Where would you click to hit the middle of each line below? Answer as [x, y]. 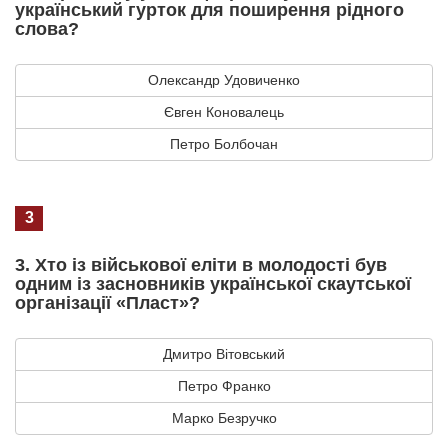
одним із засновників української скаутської [213, 283]
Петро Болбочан [224, 143]
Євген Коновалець [224, 111]
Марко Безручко [224, 417]
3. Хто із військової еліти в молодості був [201, 264]
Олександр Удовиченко [224, 79]
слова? [47, 28]
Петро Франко [224, 385]
